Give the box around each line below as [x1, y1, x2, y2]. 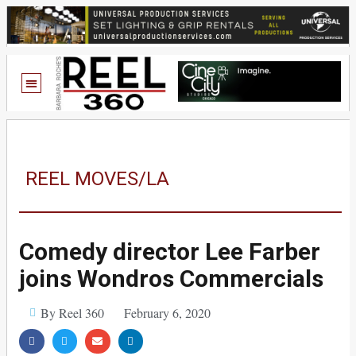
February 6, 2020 [123, 304, 211, 321]
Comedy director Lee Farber [19, 237, 320, 265]
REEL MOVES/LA [25, 167, 169, 190]
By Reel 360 [40, 304, 104, 321]
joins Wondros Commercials [19, 264, 323, 292]
